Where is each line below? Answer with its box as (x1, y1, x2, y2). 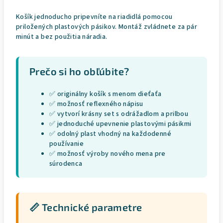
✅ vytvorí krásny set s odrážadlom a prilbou (49, 109, 189, 119)
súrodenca (49, 159, 83, 169)
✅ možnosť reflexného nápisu (49, 99, 143, 109)
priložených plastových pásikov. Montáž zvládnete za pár (16, 22, 197, 32)
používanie (49, 139, 84, 149)
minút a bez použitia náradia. (16, 32, 108, 42)
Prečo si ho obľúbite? (29, 65, 129, 77)
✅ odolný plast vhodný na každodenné (49, 129, 171, 139)
